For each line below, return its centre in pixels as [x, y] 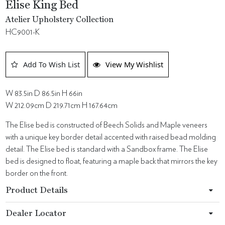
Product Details [37, 190]
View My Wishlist [135, 64]
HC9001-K [23, 32]
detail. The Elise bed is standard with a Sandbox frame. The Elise [107, 149]
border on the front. [37, 173]
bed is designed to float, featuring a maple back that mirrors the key [112, 161]
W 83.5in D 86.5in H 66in [44, 93]
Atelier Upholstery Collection [60, 20]
